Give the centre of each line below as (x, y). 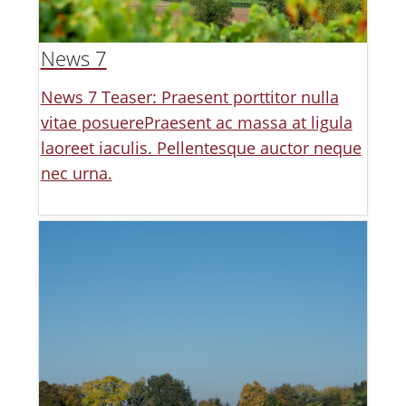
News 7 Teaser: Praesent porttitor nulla (189, 97)
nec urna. (76, 173)
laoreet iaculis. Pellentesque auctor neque (201, 147)
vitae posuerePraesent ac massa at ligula (196, 122)
